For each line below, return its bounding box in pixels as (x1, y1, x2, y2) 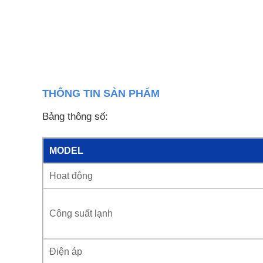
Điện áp (49, 246, 82, 257)
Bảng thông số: (42, 111, 108, 123)
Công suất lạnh (49, 208, 113, 219)
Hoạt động (49, 170, 93, 181)
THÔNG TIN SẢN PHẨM (42, 87, 160, 100)
